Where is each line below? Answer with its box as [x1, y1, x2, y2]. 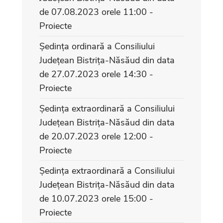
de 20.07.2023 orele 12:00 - [39, 130, 153, 142]
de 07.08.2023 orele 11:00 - [39, 5, 153, 18]
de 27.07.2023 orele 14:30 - [39, 68, 153, 80]
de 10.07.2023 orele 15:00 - [39, 192, 153, 205]
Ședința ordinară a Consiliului [39, 40, 155, 52]
